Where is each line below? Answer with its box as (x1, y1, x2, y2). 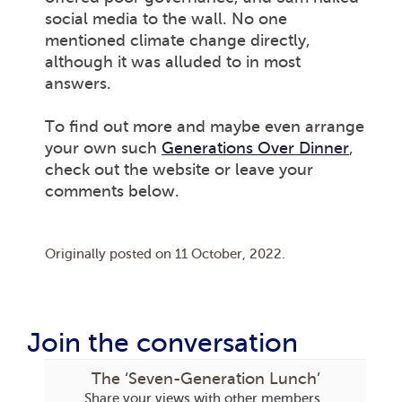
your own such (45, 138, 162, 157)
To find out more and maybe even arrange (45, 117, 364, 135)
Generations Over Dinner (162, 138, 349, 157)
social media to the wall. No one (45, 9, 287, 28)
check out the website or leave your (45, 160, 313, 179)
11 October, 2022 (175, 246, 282, 261)
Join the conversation (27, 327, 298, 358)
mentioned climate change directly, (45, 31, 310, 49)
